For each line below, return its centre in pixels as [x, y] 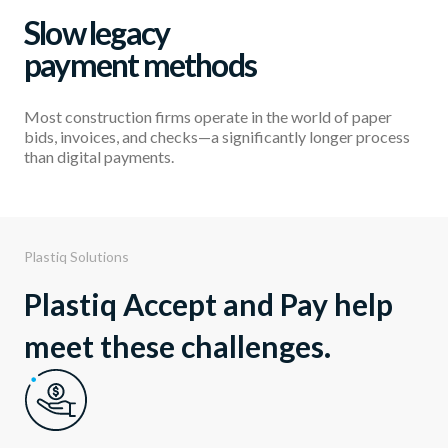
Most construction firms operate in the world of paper [208, 117]
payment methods [140, 65]
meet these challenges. [177, 346]
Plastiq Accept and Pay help [208, 304]
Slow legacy [97, 33]
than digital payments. [99, 157]
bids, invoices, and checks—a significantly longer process [217, 137]
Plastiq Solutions [76, 257]
